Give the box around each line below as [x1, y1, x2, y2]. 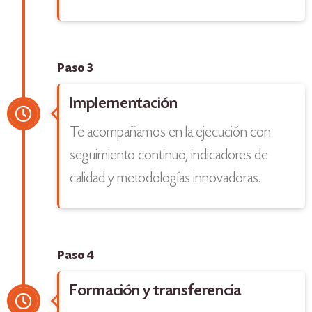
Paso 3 [57, 63, 93, 75]
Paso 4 [57, 251, 94, 263]
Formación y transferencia [70, 283, 241, 300]
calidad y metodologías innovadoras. [70, 171, 260, 187]
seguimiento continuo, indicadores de [70, 148, 268, 164]
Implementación [70, 96, 178, 113]
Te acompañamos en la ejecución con [70, 125, 271, 141]
